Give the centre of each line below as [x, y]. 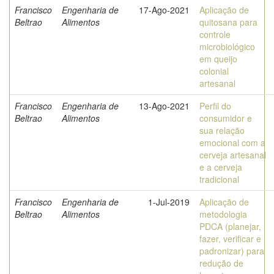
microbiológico [227, 46]
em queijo [218, 59]
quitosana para [228, 22]
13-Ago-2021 [164, 106]
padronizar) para [232, 251]
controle [215, 34]
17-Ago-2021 [164, 10]
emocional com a [232, 143]
